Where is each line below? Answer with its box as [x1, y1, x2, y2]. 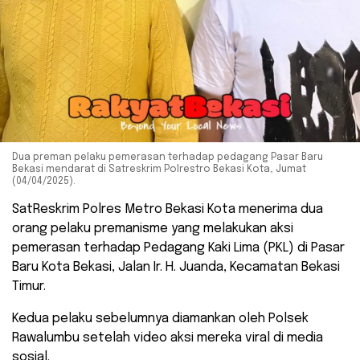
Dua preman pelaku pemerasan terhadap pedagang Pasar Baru [12, 152, 323, 162]
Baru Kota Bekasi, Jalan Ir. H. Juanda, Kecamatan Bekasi [12, 260, 340, 274]
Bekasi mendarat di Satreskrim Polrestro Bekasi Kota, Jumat [12, 164, 306, 174]
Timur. [12, 279, 46, 293]
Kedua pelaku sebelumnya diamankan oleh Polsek [12, 311, 309, 325]
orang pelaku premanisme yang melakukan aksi [12, 221, 293, 235]
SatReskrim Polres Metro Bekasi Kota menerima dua [12, 202, 323, 216]
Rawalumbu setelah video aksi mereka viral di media [12, 330, 323, 345]
